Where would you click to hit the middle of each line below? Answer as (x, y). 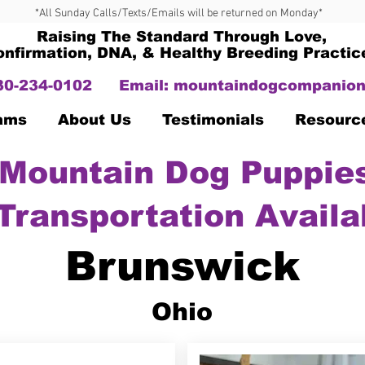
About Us (95, 120)
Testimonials (213, 120)
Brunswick (182, 266)
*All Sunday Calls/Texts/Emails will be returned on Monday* (178, 13)
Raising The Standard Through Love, (182, 37)
